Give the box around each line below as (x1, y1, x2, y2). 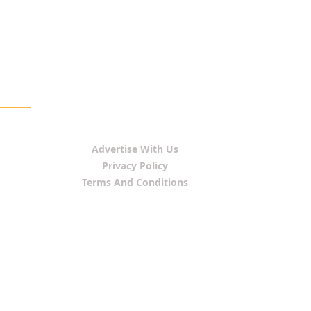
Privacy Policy (102, 159, 168, 172)
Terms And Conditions (82, 176, 188, 189)
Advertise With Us (92, 142, 178, 155)
